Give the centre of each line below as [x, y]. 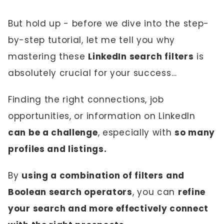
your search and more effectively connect [108, 208]
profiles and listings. [57, 149]
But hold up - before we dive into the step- [109, 23]
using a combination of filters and [103, 175]
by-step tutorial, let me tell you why [91, 40]
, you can [155, 192]
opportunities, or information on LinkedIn [102, 116]
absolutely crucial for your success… [92, 73]
